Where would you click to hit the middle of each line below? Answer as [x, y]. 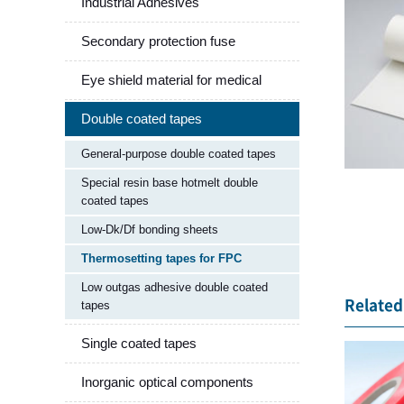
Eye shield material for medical [171, 79]
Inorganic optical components [167, 381]
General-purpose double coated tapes [179, 153]
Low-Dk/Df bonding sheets [150, 229]
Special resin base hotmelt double [170, 182]
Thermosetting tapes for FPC [161, 258]
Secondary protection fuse [158, 41]
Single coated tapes [139, 343]
